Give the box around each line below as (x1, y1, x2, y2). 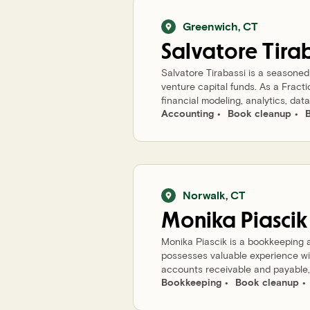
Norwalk (183, 188, 226, 201)
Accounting (161, 107, 214, 119)
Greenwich (183, 19, 238, 33)
